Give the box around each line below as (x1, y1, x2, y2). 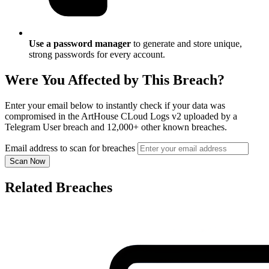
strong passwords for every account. (29, 49, 165, 60)
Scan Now (10, 157, 45, 166)
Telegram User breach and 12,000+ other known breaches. (5, 122, 227, 133)
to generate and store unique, (131, 38, 242, 49)
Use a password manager (29, 38, 131, 49)
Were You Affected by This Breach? (5, 72, 225, 88)
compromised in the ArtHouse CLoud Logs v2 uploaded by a (5, 111, 237, 122)
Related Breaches (5, 180, 112, 196)
